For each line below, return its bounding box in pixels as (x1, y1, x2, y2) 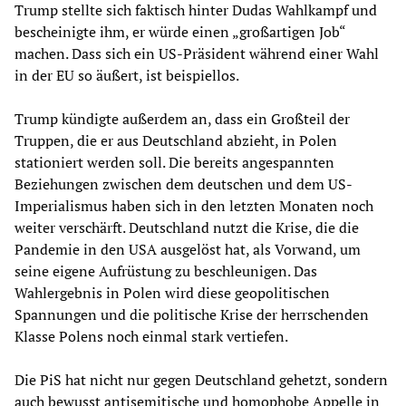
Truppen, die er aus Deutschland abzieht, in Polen (14, 130, 337, 151)
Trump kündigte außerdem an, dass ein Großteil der (14, 109, 350, 130)
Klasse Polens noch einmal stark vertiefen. (14, 326, 288, 347)
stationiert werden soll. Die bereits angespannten (14, 152, 334, 173)
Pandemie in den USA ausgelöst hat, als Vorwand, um (14, 239, 361, 260)
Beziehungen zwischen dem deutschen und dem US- (14, 174, 353, 195)
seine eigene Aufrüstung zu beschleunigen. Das (14, 261, 317, 282)
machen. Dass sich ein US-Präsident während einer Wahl (14, 43, 379, 64)
